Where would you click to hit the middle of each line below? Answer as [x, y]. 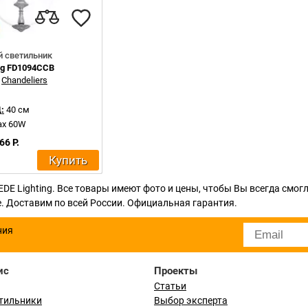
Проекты [176, 271]
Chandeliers [24, 80]
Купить [68, 160]
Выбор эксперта [191, 300]
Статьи [170, 286]
